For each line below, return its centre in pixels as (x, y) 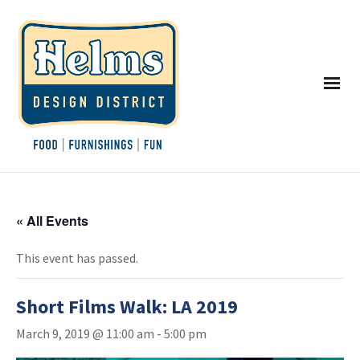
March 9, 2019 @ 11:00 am (85, 334)
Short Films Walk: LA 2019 (127, 307)
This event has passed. (77, 258)
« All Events (52, 221)
